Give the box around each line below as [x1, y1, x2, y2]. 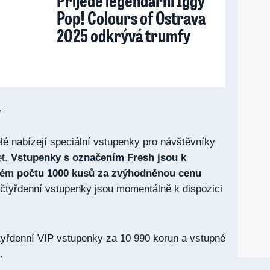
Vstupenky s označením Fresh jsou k [11, 152, 186, 163]
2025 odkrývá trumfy [57, 23, 190, 47]
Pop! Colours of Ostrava [57, 5, 206, 30]
